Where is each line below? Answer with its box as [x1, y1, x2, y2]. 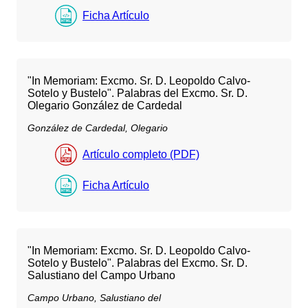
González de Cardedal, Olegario [27, 122, 168, 134]
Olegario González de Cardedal [27, 100, 182, 112]
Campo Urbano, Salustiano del [27, 291, 161, 303]
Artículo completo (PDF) [82, 148, 199, 160]
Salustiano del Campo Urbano [27, 269, 175, 281]
